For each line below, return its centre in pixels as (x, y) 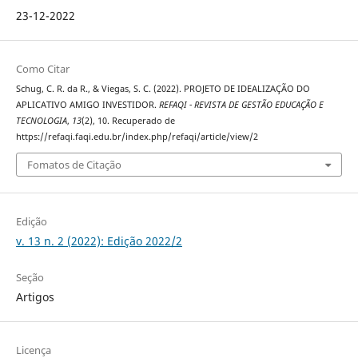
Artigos (35, 297)
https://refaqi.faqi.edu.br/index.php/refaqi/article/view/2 (137, 136)
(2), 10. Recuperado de (128, 120)
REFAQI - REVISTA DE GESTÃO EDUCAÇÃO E (241, 104)
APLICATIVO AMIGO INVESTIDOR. (87, 104)
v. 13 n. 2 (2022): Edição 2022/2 (99, 241)
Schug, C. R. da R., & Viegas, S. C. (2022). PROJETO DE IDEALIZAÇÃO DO (163, 88)
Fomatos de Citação (74, 165)
